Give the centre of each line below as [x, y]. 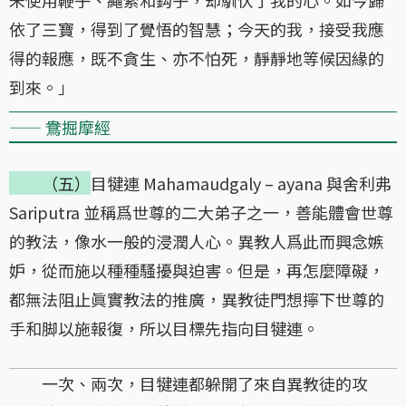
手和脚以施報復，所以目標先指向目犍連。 [164, 328]
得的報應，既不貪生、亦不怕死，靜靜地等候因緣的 [197, 58]
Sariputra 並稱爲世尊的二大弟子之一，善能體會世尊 [201, 212]
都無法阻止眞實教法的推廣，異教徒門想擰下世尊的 [197, 299]
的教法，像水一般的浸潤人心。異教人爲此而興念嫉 [197, 241]
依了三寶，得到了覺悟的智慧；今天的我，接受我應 [197, 29]
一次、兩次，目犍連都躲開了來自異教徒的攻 [188, 383]
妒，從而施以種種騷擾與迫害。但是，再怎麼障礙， [197, 270]
